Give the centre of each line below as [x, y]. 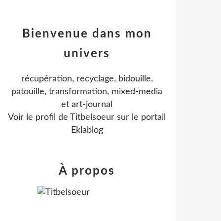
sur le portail [140, 117]
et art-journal [87, 105]
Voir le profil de [39, 117]
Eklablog [87, 130]
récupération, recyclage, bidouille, [87, 79]
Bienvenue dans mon [87, 34]
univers [87, 54]
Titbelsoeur [92, 117]
